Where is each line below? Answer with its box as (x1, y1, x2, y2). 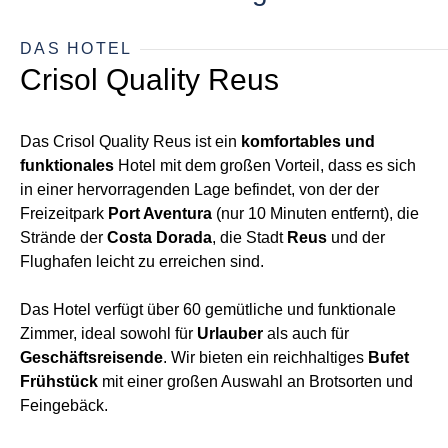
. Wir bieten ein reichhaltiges (163, 349, 368, 366)
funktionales (20, 157, 114, 174)
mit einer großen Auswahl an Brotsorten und (98, 373, 413, 390)
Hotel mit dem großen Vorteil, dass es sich (114, 157, 416, 174)
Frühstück (20, 373, 98, 390)
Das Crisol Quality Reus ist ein (20, 133, 241, 150)
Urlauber (197, 325, 267, 342)
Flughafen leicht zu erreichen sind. (20, 253, 264, 270)
